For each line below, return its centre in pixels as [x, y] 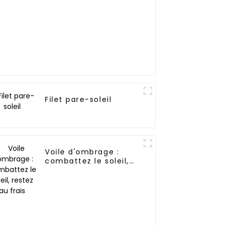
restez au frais [76, 170]
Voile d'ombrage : [82, 152]
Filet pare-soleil [78, 100]
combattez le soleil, [87, 161]
